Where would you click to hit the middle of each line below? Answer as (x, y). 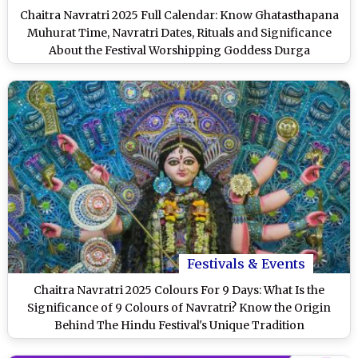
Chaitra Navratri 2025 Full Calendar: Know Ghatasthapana (179, 16)
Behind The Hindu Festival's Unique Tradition (179, 326)
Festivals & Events (246, 264)
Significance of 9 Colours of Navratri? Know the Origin (179, 308)
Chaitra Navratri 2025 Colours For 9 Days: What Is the (179, 290)
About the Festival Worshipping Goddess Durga (179, 51)
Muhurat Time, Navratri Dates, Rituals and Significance (179, 33)
